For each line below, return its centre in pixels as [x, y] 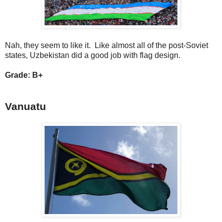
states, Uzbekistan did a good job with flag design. [93, 55]
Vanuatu [26, 106]
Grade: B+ [24, 75]
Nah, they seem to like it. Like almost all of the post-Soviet [107, 45]
